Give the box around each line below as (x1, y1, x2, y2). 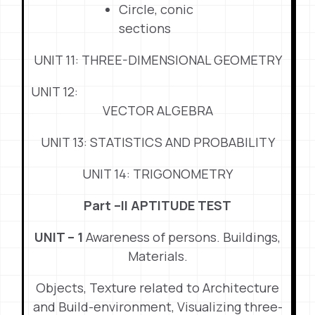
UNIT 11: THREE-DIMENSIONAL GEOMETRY (33, 51, 282, 68)
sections (119, 20, 172, 37)
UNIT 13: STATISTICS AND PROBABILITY (40, 134, 275, 150)
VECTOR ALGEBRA (102, 102, 213, 119)
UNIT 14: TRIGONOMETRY (82, 165, 233, 182)
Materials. (127, 247, 188, 264)
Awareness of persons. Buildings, (86, 229, 281, 245)
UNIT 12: (31, 83, 78, 100)
